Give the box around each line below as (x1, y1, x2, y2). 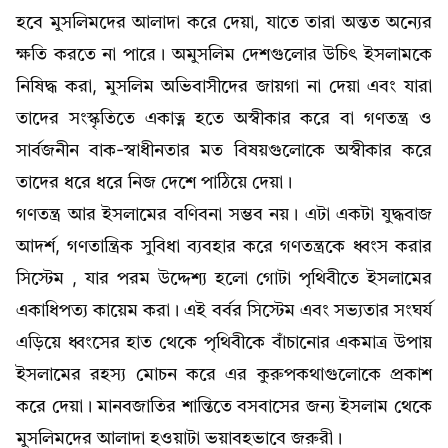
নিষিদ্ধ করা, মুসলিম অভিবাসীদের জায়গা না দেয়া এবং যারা (16, 77, 432, 96)
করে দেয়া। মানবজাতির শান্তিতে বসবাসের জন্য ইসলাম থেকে (16, 397, 432, 416)
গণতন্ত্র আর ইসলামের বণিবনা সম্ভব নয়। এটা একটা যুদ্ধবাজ (16, 205, 432, 224)
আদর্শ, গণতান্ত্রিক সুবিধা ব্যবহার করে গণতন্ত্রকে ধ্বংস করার (16, 237, 432, 256)
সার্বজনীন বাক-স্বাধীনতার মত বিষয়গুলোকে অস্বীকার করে (16, 141, 432, 160)
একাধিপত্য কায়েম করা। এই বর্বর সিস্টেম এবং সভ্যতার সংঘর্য (16, 301, 432, 320)
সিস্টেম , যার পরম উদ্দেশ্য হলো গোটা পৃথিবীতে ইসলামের (16, 269, 432, 288)
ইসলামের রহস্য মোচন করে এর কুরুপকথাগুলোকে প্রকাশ (16, 365, 432, 384)
